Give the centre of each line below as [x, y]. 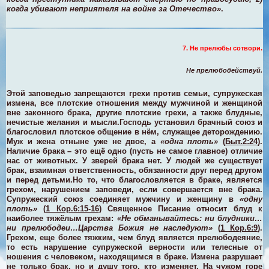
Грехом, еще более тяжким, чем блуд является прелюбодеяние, [134, 237]
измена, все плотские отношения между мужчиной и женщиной [134, 103]
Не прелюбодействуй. [224, 70]
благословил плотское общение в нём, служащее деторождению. [134, 131]
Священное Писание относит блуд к [185, 208]
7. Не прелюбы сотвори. [222, 48]
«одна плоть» [189, 141]
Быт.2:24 [242, 141]
